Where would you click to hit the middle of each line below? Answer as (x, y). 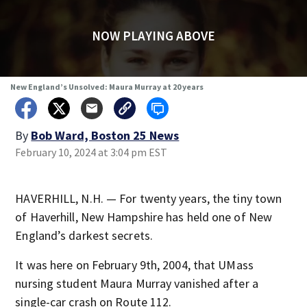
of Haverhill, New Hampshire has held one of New (144, 217)
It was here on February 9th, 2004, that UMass (134, 265)
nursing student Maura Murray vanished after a (137, 283)
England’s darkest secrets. (84, 235)
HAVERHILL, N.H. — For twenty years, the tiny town (149, 198)
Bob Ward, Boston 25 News (105, 135)
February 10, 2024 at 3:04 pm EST (91, 152)
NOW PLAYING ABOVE (153, 36)
